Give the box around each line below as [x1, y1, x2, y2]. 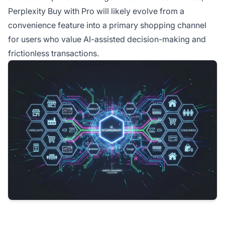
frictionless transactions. [8, 48, 99, 59]
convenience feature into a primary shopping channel [8, 20, 206, 31]
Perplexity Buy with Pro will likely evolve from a [8, 6, 184, 17]
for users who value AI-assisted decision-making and [8, 34, 206, 45]
